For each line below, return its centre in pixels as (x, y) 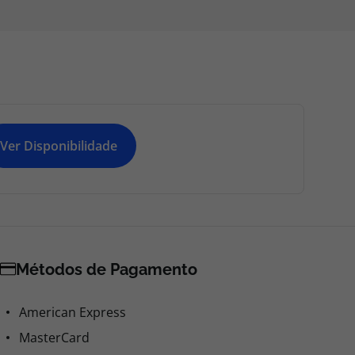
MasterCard (54, 338)
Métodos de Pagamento (107, 269)
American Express (73, 312)
